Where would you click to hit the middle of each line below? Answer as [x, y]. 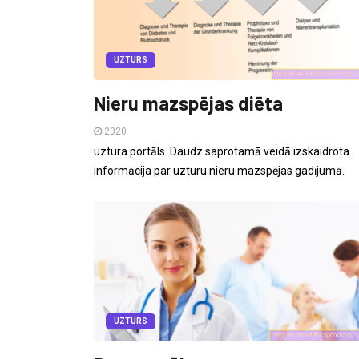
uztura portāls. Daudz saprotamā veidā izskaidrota [222, 152]
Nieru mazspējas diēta [188, 103]
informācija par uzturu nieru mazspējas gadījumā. [219, 171]
